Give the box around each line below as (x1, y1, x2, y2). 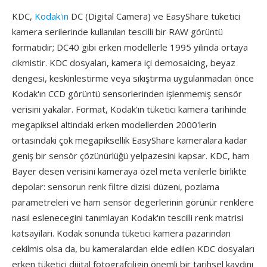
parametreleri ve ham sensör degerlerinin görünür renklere (12, 196, 254, 208)
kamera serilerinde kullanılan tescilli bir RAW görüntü (12, 26, 223, 38)
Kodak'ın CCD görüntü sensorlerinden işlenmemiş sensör (12, 88, 242, 100)
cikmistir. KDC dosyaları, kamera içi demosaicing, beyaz (12, 57, 235, 69)
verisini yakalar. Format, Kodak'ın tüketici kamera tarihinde (12, 103, 247, 115)
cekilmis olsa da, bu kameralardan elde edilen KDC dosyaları (12, 243, 254, 254)
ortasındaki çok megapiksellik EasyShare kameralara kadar (12, 134, 247, 146)
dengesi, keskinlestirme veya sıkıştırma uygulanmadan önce (12, 72, 254, 84)
